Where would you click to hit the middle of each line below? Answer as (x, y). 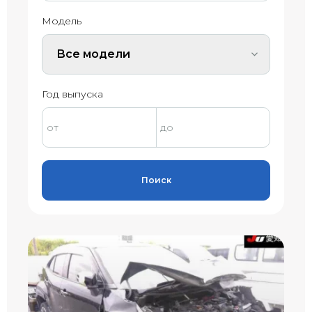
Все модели (93, 54)
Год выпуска (72, 94)
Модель (62, 21)
